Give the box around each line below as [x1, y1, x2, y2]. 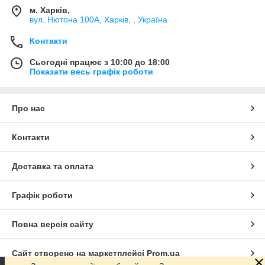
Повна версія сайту [12, 219, 93, 229]
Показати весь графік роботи [30, 66, 153, 76]
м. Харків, [30, 5, 70, 15]
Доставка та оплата [12, 161, 93, 171]
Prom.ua [147, 248, 180, 258]
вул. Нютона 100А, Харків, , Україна [30, 14, 167, 24]
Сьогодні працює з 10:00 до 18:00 [30, 57, 170, 67]
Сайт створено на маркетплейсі [12, 248, 147, 258]
